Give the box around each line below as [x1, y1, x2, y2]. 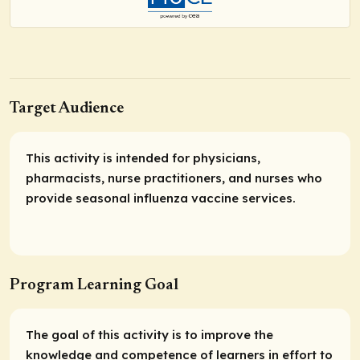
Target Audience [10, 100, 124, 117]
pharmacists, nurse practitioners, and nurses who [26, 170, 322, 186]
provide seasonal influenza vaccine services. [26, 190, 296, 207]
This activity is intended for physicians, [26, 150, 260, 166]
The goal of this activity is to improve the [26, 326, 273, 342]
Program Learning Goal [10, 276, 178, 293]
